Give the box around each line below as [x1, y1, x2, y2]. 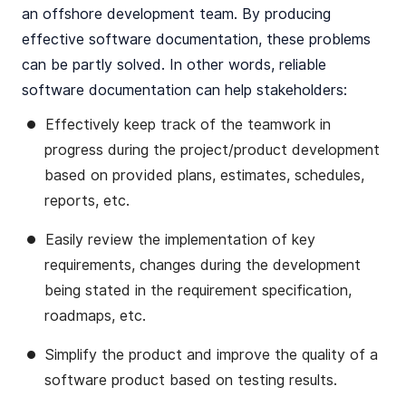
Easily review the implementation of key [45, 231, 315, 248]
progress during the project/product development [44, 141, 380, 159]
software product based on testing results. [44, 372, 337, 389]
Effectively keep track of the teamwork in [45, 116, 331, 133]
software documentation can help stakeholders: [22, 82, 347, 99]
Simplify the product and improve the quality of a [45, 346, 378, 363]
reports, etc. [44, 192, 130, 209]
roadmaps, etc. [44, 307, 150, 324]
